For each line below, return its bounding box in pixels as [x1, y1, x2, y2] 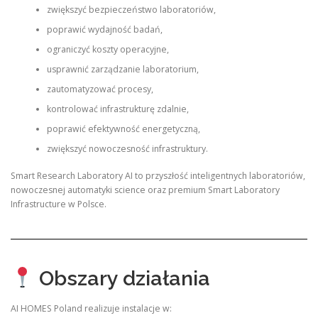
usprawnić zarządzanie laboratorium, [46, 62, 199, 75]
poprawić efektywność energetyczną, [46, 122, 200, 135]
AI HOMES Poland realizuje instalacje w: [11, 302, 172, 314]
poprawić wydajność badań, [46, 23, 163, 35]
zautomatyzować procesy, [46, 82, 153, 95]
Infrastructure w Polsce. [11, 197, 106, 210]
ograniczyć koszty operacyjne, [46, 43, 169, 55]
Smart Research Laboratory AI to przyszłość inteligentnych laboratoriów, [11, 169, 305, 182]
